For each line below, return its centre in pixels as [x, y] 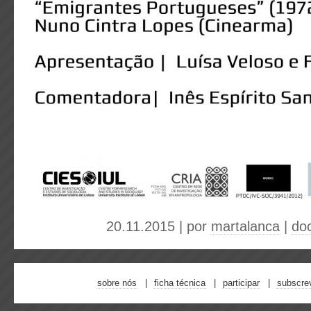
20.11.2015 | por [159, 226]
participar [241, 283]
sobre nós [117, 283]
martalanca [245, 226]
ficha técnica [180, 283]
